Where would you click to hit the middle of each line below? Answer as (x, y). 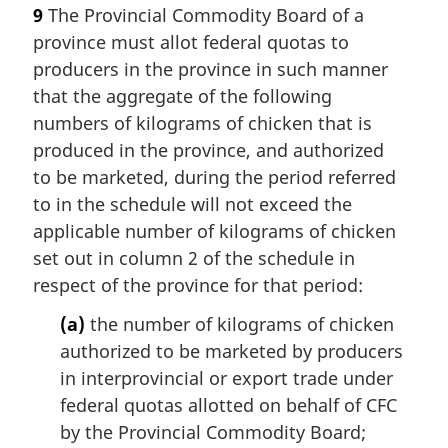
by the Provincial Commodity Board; (213, 432)
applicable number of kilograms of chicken (214, 230)
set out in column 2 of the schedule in (194, 257)
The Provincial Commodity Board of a (203, 14)
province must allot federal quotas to (191, 41)
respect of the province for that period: (198, 284)
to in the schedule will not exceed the (192, 203)
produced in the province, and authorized (208, 149)
